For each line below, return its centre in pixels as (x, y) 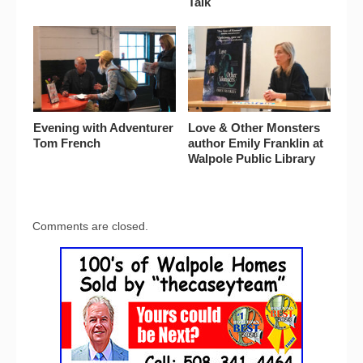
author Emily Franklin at (255, 143)
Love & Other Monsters (254, 127)
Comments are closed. (90, 226)
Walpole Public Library (251, 158)
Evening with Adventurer (103, 127)
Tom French (66, 143)
